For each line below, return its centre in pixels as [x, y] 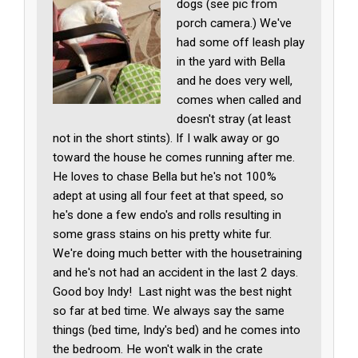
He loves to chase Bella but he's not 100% [165, 176]
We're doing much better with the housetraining [178, 253]
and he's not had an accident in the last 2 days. [176, 272]
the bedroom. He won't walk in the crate [158, 349]
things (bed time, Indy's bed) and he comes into [177, 330]
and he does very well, [235, 80]
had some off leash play [241, 42]
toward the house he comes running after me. [174, 157]
